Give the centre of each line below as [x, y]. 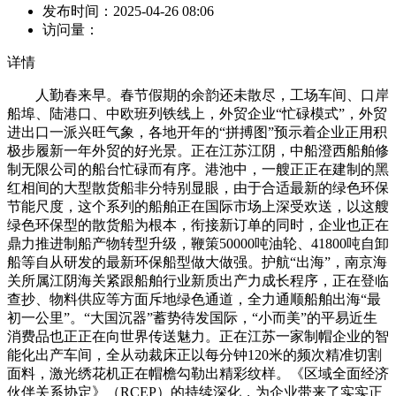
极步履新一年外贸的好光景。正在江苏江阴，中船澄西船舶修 [198, 151]
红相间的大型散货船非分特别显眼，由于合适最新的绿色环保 [198, 188]
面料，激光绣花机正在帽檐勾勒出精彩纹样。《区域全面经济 [198, 374]
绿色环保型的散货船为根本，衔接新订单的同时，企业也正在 [198, 225]
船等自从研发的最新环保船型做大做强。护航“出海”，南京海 [197, 263]
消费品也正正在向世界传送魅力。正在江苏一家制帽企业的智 [198, 337]
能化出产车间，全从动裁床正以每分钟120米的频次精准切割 [194, 355]
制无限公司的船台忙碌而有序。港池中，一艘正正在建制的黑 [198, 170]
